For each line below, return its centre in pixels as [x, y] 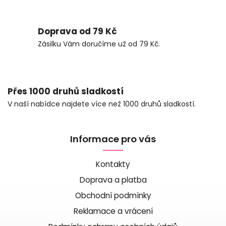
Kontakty [113, 164]
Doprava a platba [113, 180]
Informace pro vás [113, 139]
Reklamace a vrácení [113, 211]
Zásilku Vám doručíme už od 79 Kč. [99, 44]
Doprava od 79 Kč [77, 31]
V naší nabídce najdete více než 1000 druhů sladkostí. [102, 104]
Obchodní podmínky [113, 195]
